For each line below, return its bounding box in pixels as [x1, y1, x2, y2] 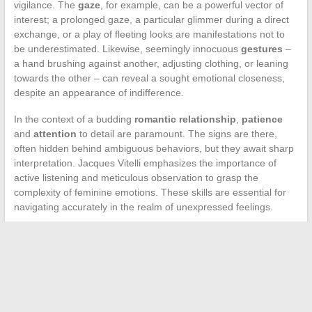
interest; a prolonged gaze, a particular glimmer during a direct [13, 14, 289, 26]
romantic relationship [134, 114, 236, 125]
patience [241, 114, 283, 125]
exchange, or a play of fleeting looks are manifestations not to [13, 29, 285, 40]
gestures [240, 43, 283, 55]
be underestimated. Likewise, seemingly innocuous [13, 43, 241, 55]
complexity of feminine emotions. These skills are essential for [13, 187, 286, 198]
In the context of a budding [13, 114, 134, 125]
